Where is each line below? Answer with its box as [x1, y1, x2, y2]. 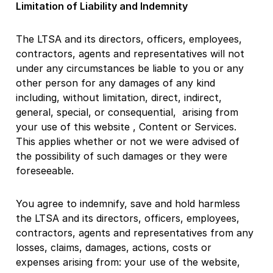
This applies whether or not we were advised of [16, 135, 239, 147]
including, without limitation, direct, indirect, [16, 91, 222, 104]
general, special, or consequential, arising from [16, 105, 238, 118]
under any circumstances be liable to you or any [16, 62, 244, 74]
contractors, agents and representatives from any [16, 226, 253, 239]
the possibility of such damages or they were [16, 149, 227, 162]
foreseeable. [16, 164, 74, 177]
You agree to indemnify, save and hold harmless [16, 197, 240, 210]
